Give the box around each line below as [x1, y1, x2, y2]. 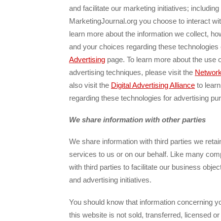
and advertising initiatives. [69, 176, 151, 184]
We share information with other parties [69, 115, 206, 124]
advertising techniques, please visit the [69, 68, 195, 76]
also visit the [69, 80, 111, 89]
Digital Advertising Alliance [111, 80, 195, 89]
